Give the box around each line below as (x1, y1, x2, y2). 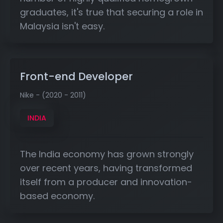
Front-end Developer (20, 69, 133, 84)
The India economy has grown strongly (20, 147, 194, 160)
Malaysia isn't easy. (20, 19, 105, 32)
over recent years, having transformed (20, 161, 192, 174)
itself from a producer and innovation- (20, 175, 192, 188)
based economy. (20, 189, 95, 202)
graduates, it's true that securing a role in (20, 5, 203, 18)
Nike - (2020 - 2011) (20, 90, 86, 100)
